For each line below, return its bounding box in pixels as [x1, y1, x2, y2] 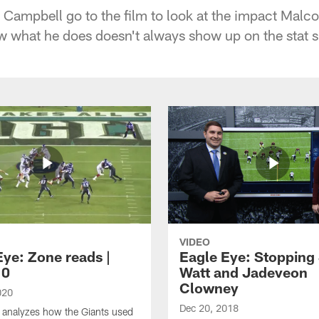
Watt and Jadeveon [179, 263, 308, 281]
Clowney [179, 278, 239, 296]
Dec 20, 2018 [179, 301, 239, 314]
